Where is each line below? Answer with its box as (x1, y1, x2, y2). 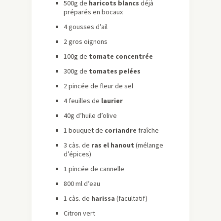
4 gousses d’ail (64, 22, 108, 32)
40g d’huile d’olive (64, 111, 117, 120)
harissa (91, 194, 115, 203)
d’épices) (64, 149, 91, 159)
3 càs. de (64, 141, 91, 150)
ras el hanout (91, 141, 134, 150)
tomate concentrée (89, 52, 153, 61)
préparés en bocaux (64, 7, 123, 17)
